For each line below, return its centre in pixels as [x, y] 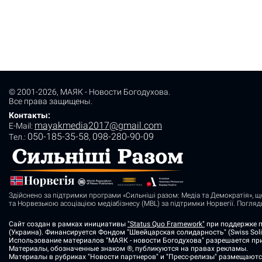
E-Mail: [22, 126]
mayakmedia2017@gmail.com [98, 125]
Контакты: [30, 115]
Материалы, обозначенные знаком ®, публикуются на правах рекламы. [128, 249]
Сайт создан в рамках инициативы [68, 224]
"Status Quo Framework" [166, 224]
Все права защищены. [51, 101]
